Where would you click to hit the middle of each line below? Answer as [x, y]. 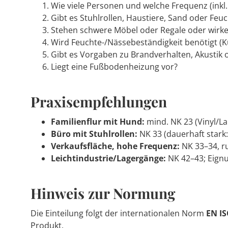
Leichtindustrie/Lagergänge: [108, 158]
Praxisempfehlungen [99, 102]
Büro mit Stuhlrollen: [94, 134]
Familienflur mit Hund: [98, 122]
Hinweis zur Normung [103, 193]
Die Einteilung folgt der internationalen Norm [118, 213]
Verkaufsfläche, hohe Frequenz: [115, 146]
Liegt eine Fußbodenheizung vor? [114, 67]
